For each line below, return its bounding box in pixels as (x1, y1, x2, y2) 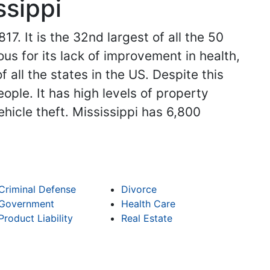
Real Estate (121, 212, 173, 225)
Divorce (121, 183, 157, 196)
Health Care (121, 198, 176, 210)
